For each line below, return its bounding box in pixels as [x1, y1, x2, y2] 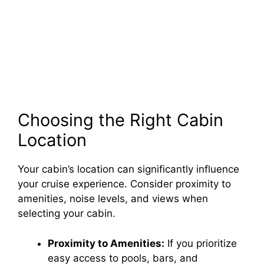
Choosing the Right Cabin [18, 110, 223, 131]
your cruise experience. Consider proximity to [18, 178, 231, 190]
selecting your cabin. [18, 207, 115, 220]
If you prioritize [164, 237, 237, 249]
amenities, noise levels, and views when [18, 193, 208, 205]
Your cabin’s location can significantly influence [18, 163, 239, 176]
